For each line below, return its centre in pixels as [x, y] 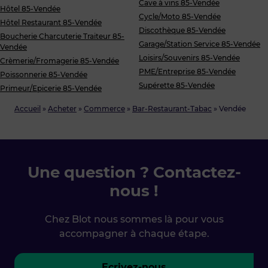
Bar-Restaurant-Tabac [172, 108]
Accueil [28, 108]
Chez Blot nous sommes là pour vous [134, 219]
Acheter [62, 108]
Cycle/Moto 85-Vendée [180, 16]
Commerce [104, 108]
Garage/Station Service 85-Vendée [200, 44]
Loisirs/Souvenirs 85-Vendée [189, 58]
